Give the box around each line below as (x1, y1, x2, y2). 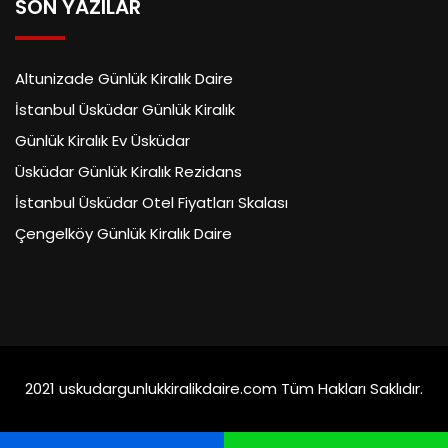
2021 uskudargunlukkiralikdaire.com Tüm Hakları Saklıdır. (25, 378, 423, 400)
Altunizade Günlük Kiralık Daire (15, 68, 233, 90)
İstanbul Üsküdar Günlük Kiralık (15, 99, 235, 121)
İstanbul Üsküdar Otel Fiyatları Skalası (15, 192, 288, 214)
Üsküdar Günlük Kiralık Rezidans (15, 161, 242, 183)
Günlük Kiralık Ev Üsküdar (15, 130, 190, 152)
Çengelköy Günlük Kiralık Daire (15, 223, 232, 245)
